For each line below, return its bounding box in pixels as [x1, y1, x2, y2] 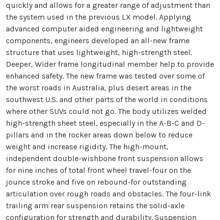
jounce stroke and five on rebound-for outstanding [6, 177, 187, 187]
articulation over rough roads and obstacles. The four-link [6, 189, 211, 198]
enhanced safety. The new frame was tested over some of [6, 71, 205, 81]
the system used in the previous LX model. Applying [6, 12, 191, 22]
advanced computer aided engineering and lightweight [6, 24, 203, 33]
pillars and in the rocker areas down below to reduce [6, 130, 192, 139]
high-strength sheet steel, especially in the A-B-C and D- [6, 118, 205, 128]
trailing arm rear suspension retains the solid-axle [6, 200, 185, 210]
